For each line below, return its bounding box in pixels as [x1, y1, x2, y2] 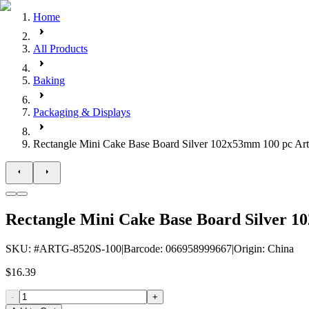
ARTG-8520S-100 [39, 242, 121, 255]
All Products [33, 43, 88, 54]
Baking [33, 74, 65, 86]
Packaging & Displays [33, 106, 130, 118]
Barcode [123, 242, 160, 255]
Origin [234, 242, 262, 255]
